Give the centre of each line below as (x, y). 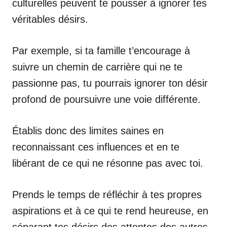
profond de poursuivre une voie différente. (106, 99)
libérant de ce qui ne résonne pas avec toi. (108, 163)
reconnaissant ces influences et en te (96, 147)
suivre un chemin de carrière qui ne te (97, 67)
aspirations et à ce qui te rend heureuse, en (110, 211)
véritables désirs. (50, 19)
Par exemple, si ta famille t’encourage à (101, 50)
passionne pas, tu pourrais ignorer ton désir (110, 83)
